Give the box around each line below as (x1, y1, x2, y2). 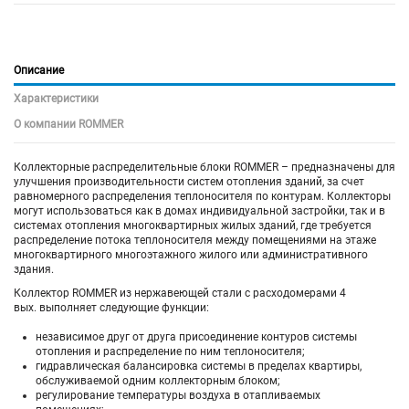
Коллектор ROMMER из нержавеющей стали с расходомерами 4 (14, 286, 346, 299)
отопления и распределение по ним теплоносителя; (36, 345, 305, 359)
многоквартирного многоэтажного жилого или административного (14, 247, 368, 261)
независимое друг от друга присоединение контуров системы (36, 330, 357, 344)
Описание (14, 63, 64, 77)
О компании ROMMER (14, 117, 123, 131)
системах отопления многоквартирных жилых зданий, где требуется (14, 218, 372, 232)
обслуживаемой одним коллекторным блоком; (36, 374, 280, 388)
